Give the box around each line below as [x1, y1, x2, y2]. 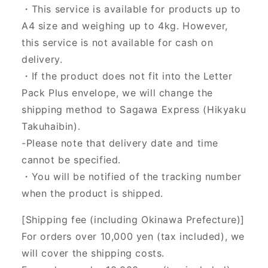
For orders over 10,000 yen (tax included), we [22, 230, 245, 243]
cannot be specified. [22, 154, 121, 166]
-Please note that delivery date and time [22, 137, 219, 150]
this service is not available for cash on [22, 36, 214, 49]
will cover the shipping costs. [22, 247, 165, 260]
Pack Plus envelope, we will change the [22, 87, 213, 99]
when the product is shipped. [22, 187, 163, 200]
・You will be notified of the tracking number [22, 170, 242, 183]
